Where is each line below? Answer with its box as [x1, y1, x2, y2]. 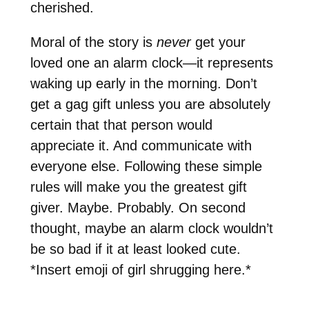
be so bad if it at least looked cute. [30, 241, 241, 257]
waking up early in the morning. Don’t [30, 75, 257, 91]
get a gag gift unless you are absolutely [30, 96, 270, 112]
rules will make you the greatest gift [30, 179, 247, 195]
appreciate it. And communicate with [30, 137, 252, 153]
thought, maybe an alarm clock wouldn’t [30, 220, 273, 236]
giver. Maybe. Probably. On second [30, 199, 246, 215]
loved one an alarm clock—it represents [30, 54, 273, 70]
